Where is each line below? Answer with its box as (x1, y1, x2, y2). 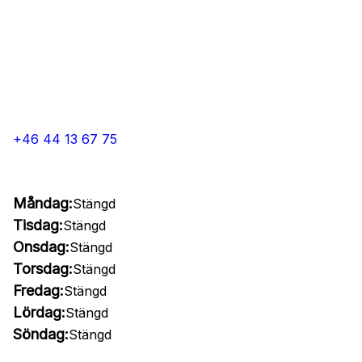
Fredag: (13, 282, 64, 299)
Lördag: (13, 304, 65, 321)
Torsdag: (13, 260, 73, 277)
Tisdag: (13, 217, 63, 234)
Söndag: (13, 326, 69, 343)
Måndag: (13, 195, 73, 212)
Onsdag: (13, 238, 69, 255)
